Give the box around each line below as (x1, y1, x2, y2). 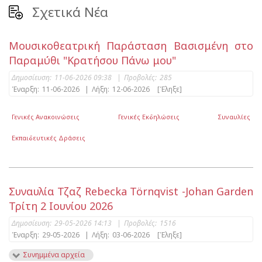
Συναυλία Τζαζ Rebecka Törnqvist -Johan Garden (9, 184, 253, 199)
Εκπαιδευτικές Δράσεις (12, 133, 86, 142)
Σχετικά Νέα (32, 3, 108, 22)
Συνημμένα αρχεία (23, 250, 85, 260)
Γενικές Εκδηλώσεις (118, 112, 180, 121)
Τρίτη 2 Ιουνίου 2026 (9, 199, 113, 213)
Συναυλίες (217, 112, 250, 121)
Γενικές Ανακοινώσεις (12, 112, 80, 121)
